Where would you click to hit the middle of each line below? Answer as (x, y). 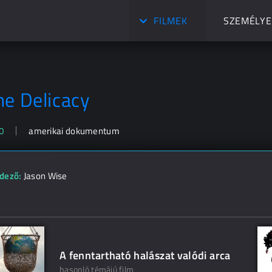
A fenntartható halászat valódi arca (145, 255)
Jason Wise (45, 176)
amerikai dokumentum (74, 131)
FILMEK (171, 21)
